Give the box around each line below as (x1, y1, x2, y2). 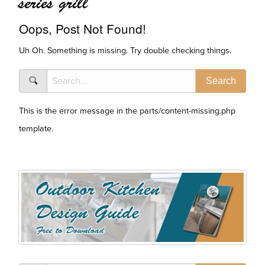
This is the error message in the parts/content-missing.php (19, 106, 235, 117)
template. (19, 124, 53, 134)
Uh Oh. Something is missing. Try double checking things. (19, 46, 231, 56)
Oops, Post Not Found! (19, 20, 146, 38)
